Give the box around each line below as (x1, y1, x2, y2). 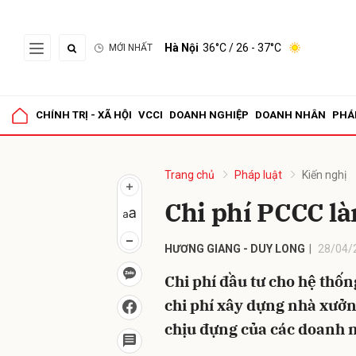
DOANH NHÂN (255, 109, 326, 121)
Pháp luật (234, 168, 282, 181)
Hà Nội (164, 41, 199, 54)
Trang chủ (164, 168, 215, 181)
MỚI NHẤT (109, 42, 153, 53)
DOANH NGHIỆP (169, 109, 249, 121)
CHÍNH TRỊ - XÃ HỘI (36, 109, 132, 121)
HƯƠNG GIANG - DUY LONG (164, 242, 305, 255)
